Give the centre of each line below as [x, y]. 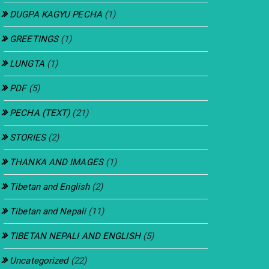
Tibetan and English [50, 186]
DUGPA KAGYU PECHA [56, 14]
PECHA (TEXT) [40, 113]
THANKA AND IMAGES [56, 162]
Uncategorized [39, 260]
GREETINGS [34, 39]
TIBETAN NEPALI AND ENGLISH [75, 236]
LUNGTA [27, 63]
